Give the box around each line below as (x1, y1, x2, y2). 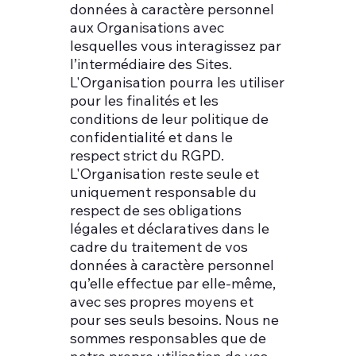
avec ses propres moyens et (70, 292, 254, 311)
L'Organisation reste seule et (70, 164, 260, 183)
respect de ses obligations (70, 201, 242, 219)
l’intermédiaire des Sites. (70, 55, 233, 73)
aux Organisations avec (70, 18, 225, 37)
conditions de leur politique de (70, 110, 269, 128)
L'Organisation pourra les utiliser (70, 73, 285, 91)
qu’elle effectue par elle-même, (70, 274, 277, 292)
